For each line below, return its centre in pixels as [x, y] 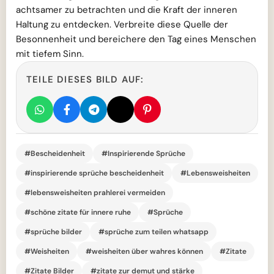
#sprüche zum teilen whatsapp [153, 231]
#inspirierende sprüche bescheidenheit [94, 173]
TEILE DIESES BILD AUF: [85, 80]
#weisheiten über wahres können [144, 251]
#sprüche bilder [53, 231]
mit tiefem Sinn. [50, 54]
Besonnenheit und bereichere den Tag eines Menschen [136, 39]
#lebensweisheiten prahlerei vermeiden [94, 192]
